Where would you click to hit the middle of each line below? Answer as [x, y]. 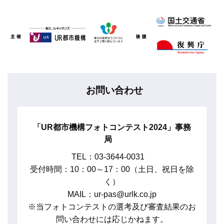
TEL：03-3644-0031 [112, 157]
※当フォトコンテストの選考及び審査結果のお [112, 207]
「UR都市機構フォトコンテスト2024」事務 [112, 127]
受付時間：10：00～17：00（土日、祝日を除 [112, 169]
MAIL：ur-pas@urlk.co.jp [112, 194]
